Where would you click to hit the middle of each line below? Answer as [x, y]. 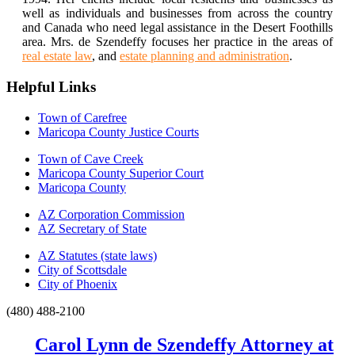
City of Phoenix [78, 284]
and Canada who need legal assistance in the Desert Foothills [177, 28]
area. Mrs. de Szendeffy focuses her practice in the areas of [177, 42]
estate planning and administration [204, 56]
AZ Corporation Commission [111, 214]
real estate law [57, 56]
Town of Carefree [82, 117]
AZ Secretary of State [92, 228]
